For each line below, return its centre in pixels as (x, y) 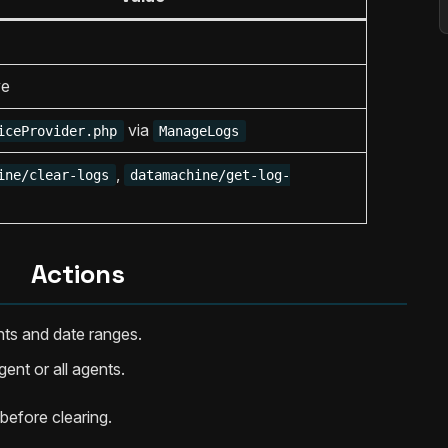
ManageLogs (199, 131)
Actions (78, 274)
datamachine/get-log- (210, 175)
